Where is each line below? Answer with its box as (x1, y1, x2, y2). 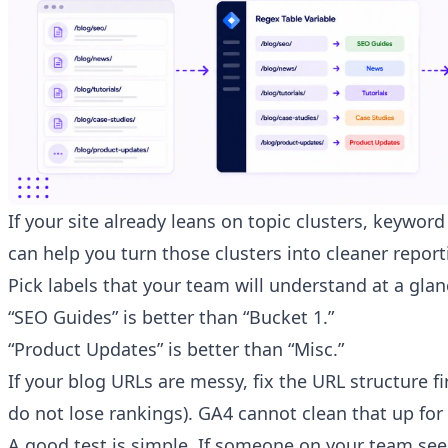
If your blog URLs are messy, (8, 369, 253, 394)
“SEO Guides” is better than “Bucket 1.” (8, 305, 334, 330)
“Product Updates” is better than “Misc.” (8, 337, 344, 362)
